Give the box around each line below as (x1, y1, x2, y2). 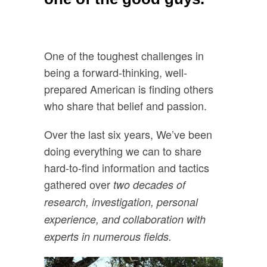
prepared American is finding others (44, 81, 213, 97)
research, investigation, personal (44, 194, 198, 209)
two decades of (113, 176, 185, 192)
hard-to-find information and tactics (44, 159, 209, 175)
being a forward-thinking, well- (44, 64, 187, 80)
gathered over (44, 176, 113, 192)
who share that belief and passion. (44, 98, 207, 113)
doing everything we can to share (44, 142, 201, 159)
